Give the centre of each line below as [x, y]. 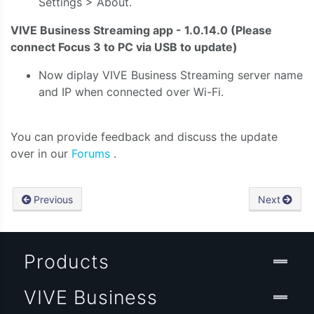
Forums [93, 154]
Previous [54, 199]
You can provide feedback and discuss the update [144, 137]
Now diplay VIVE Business [109, 75]
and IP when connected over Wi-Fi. [131, 92]
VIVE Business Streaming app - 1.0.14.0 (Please [141, 30]
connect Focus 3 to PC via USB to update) [124, 47]
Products [67, 261]
